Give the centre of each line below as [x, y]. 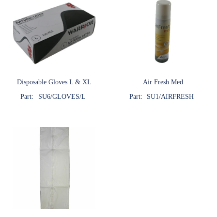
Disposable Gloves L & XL [54, 82]
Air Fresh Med [163, 82]
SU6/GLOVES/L [62, 97]
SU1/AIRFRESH [170, 97]
